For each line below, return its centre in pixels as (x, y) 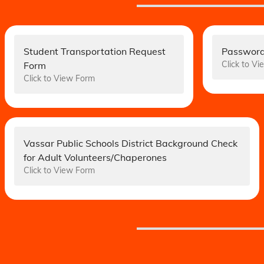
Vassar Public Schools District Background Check (131, 143)
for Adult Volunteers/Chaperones (95, 157)
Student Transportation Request (95, 51)
